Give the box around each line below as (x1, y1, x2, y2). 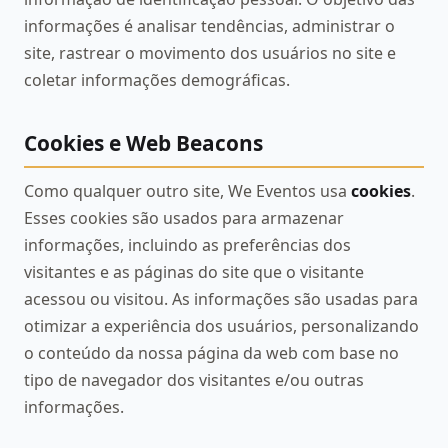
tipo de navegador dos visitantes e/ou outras (24, 368, 364, 391)
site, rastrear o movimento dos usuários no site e (24, 42, 396, 65)
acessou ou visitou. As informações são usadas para (24, 287, 418, 310)
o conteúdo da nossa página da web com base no (24, 341, 399, 364)
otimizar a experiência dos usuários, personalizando (24, 314, 419, 337)
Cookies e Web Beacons (24, 129, 263, 158)
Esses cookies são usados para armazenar (24, 206, 344, 229)
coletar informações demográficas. (24, 69, 290, 92)
